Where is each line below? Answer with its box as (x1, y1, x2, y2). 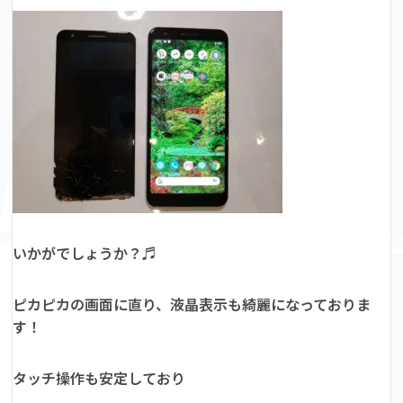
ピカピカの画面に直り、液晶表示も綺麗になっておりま (13, 293, 372, 315)
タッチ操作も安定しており (13, 367, 186, 389)
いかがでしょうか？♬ (13, 242, 157, 264)
